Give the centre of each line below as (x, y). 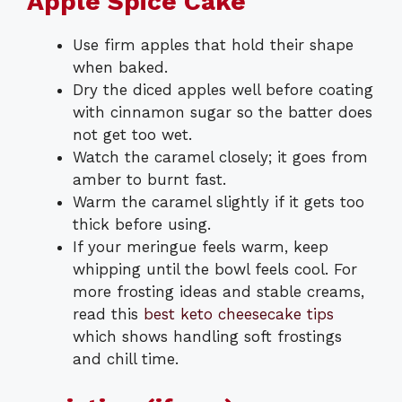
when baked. (120, 67)
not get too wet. (132, 134)
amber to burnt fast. (149, 179)
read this (108, 314)
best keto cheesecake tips (239, 314)
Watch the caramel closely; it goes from (220, 157)
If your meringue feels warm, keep (201, 246)
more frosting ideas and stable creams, (218, 291)
